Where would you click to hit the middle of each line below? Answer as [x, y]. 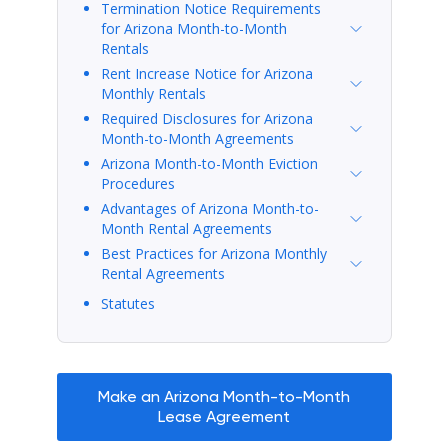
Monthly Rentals [153, 93]
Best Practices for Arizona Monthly [213, 253]
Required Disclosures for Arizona [206, 118]
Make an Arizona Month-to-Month [224, 396]
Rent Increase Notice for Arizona [206, 73]
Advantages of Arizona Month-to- [209, 208]
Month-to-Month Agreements [197, 138]
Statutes [127, 303]
